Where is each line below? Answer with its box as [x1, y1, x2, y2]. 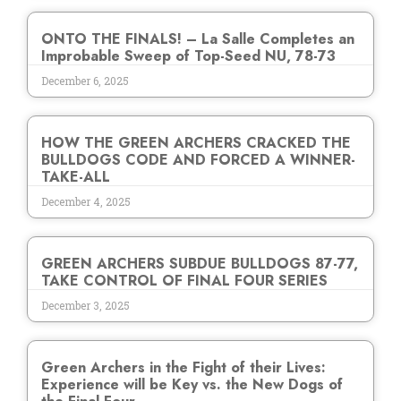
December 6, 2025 [41, 73, 129, 89]
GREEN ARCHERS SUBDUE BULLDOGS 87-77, [41, 253, 358, 275]
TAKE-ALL [41, 166, 110, 188]
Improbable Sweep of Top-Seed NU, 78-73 [41, 46, 336, 67]
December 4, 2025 [41, 194, 131, 209]
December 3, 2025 [41, 298, 130, 313]
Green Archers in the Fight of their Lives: [41, 357, 326, 379]
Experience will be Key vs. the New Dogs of [41, 374, 343, 396]
